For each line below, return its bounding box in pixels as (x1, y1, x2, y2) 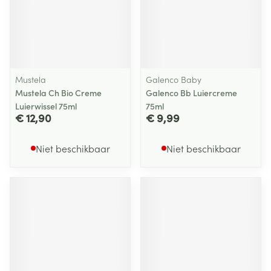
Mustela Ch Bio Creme (15, 87, 102, 99)
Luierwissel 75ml (15, 100, 77, 112)
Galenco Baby (146, 73, 201, 85)
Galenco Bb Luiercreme (146, 87, 237, 99)
